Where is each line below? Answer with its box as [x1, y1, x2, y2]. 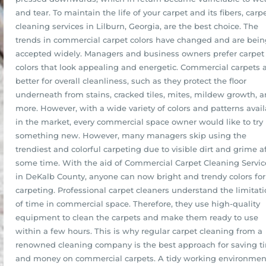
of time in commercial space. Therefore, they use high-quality [15, 199, 260, 208]
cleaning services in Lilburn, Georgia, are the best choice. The [15, 21, 258, 31]
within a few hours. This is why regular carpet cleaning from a [15, 226, 262, 236]
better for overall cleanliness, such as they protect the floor [15, 76, 246, 85]
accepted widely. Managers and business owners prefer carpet [15, 49, 264, 58]
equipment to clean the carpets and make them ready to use [15, 213, 258, 222]
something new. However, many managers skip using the [15, 131, 246, 140]
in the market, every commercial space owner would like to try [15, 117, 263, 126]
